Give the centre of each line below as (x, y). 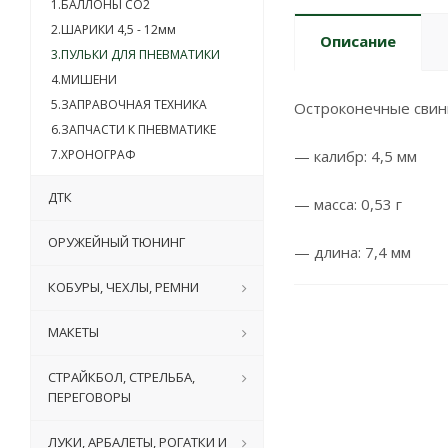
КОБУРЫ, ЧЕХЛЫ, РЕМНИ (123, 287)
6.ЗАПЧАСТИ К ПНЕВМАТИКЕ (133, 129)
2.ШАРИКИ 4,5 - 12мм (113, 29)
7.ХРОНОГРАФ (93, 154)
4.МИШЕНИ (84, 79)
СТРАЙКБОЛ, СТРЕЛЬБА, (121, 377)
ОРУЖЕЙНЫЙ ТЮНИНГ (116, 242)
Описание (358, 41)
